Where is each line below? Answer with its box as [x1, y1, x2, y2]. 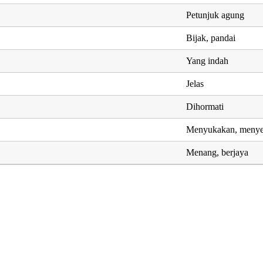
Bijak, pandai [186, 32, 236, 43]
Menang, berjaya [186, 147, 249, 157]
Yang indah [186, 55, 229, 66]
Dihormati [186, 101, 224, 112]
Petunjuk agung [186, 9, 245, 20]
